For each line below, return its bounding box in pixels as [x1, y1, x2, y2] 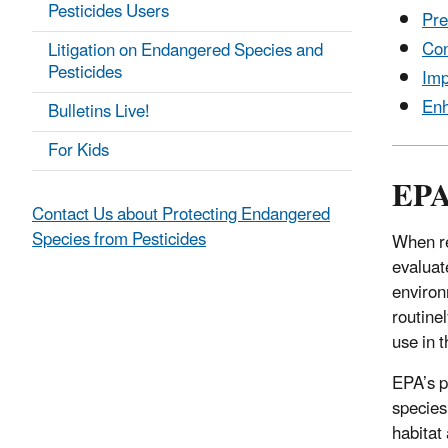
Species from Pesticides [32, 222, 206, 259]
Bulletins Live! [48, 94, 150, 131]
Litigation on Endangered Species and [48, 33, 323, 70]
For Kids [48, 133, 109, 170]
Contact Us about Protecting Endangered [32, 197, 330, 234]
